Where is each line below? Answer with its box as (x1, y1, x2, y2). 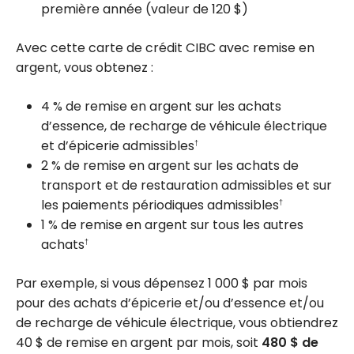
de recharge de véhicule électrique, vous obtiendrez (16, 314, 338, 333)
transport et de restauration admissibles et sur (41, 176, 332, 195)
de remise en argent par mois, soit (43, 333, 262, 352)
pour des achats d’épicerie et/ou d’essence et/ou (16, 294, 324, 313)
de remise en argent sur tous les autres (58, 216, 303, 235)
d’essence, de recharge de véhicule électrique (41, 117, 327, 136)
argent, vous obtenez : (16, 58, 153, 77)
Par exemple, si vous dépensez (16, 274, 208, 293)
